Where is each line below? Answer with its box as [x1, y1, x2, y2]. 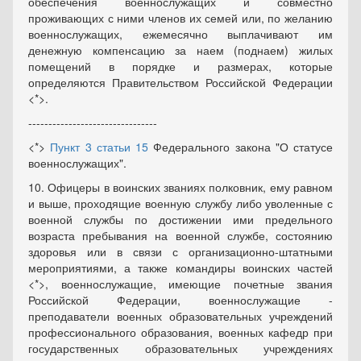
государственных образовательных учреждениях [28, 340, 333, 356]
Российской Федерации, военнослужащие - [28, 292, 333, 308]
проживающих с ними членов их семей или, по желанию [28, 10, 333, 26]
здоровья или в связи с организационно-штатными [28, 243, 333, 259]
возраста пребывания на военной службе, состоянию [28, 227, 333, 243]
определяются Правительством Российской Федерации [28, 74, 333, 90]
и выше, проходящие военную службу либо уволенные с [28, 195, 333, 211]
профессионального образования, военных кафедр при [28, 324, 333, 340]
